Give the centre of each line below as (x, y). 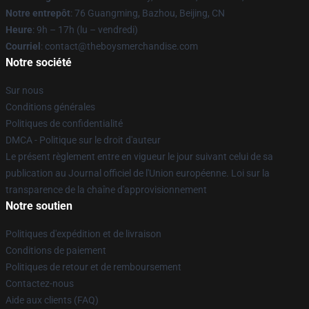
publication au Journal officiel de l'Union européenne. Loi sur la (138, 173)
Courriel (23, 46)
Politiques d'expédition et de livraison (83, 234)
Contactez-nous (40, 283)
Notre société (39, 62)
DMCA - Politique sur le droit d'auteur (83, 140)
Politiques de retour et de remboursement (93, 267)
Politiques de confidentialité (64, 123)
